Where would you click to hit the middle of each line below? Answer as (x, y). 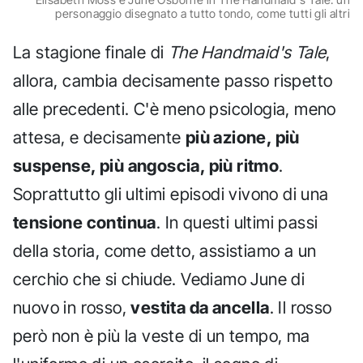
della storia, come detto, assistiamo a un (165, 251)
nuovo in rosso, (72, 308)
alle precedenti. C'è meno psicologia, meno (175, 109)
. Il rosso (301, 308)
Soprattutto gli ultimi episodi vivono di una (171, 194)
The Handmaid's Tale (247, 53)
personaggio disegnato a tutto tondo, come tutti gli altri (203, 13)
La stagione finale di (91, 53)
